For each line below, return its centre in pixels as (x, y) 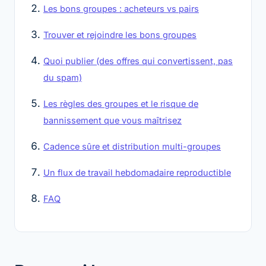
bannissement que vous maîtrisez (113, 120)
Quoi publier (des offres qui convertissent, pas (138, 61)
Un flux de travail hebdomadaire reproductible (137, 172)
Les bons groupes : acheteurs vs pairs (121, 8)
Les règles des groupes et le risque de (121, 103)
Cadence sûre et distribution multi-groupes (132, 146)
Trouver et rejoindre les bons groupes (120, 34)
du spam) (63, 77)
